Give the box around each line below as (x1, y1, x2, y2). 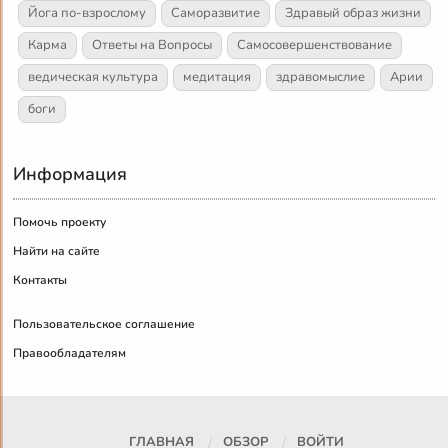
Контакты (13, 272, 68, 289)
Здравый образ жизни (285, 4, 422, 23)
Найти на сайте (13, 243, 101, 260)
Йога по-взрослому (28, 4, 147, 23)
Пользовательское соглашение (13, 316, 196, 333)
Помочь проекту (13, 214, 107, 231)
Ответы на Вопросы (92, 36, 213, 55)
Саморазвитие (171, 4, 261, 23)
